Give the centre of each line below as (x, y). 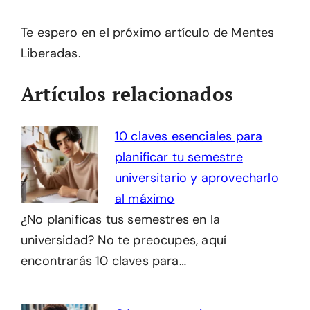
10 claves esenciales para (189, 136)
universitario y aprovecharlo (197, 177)
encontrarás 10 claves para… (103, 261)
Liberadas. (51, 53)
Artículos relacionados (127, 93)
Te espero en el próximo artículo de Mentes (148, 32)
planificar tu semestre (179, 157)
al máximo (145, 198)
